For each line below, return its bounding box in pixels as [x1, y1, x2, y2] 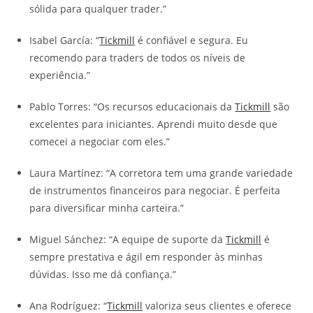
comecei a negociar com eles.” [29, 135, 170, 149]
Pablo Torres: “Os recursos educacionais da [29, 100, 235, 114]
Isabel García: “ [29, 34, 100, 48]
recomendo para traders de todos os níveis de [29, 51, 246, 65]
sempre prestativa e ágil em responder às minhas [29, 250, 263, 264]
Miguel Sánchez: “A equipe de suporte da [29, 233, 226, 247]
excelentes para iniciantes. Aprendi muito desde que [29, 117, 278, 131]
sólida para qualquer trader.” [29, 2, 167, 16]
